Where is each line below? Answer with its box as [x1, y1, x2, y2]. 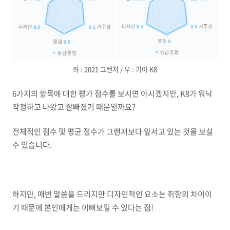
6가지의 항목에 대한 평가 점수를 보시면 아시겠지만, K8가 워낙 [12, 87, 213, 99]
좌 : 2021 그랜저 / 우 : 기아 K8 [73, 64, 157, 74]
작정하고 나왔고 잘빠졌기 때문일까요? [12, 101, 136, 112]
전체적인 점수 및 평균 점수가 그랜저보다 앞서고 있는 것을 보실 [12, 125, 213, 137]
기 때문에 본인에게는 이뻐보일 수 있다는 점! [12, 201, 154, 213]
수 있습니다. [12, 139, 52, 150]
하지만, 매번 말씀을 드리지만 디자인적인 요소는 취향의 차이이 [12, 188, 212, 200]
